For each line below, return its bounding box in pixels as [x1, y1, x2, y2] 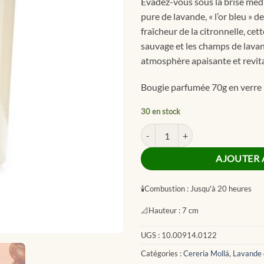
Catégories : [141, 249, 183, 259]
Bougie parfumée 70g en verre [141, 81, 262, 93]
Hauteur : [148, 205, 180, 215]
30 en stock [141, 107, 180, 117]
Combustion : [144, 183, 189, 193]
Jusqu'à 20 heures [189, 183, 252, 193]
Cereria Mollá [183, 249, 229, 259]
